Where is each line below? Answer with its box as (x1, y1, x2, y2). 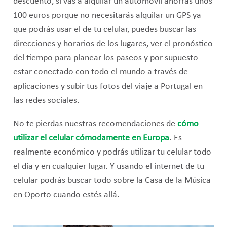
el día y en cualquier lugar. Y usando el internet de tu (13, 162, 204, 171)
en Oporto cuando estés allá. (13, 190, 120, 199)
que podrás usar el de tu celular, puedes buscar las (13, 25, 196, 34)
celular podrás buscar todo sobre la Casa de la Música (13, 176, 211, 185)
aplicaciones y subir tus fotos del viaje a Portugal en (13, 82, 203, 91)
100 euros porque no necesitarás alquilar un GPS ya (13, 11, 201, 20)
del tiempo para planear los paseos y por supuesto (13, 54, 198, 63)
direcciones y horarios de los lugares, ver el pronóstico (13, 40, 213, 49)
